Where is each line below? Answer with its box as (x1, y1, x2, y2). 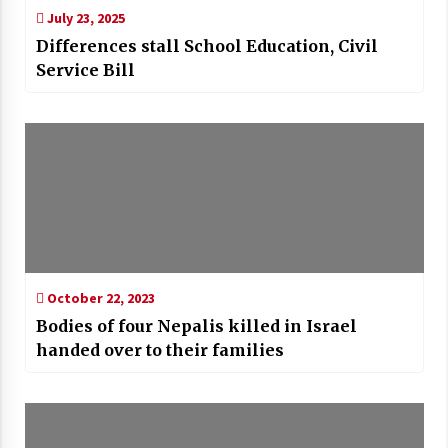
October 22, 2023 (43, 289, 155, 308)
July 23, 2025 (43, 9, 125, 28)
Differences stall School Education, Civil (35, 36, 378, 57)
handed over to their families (35, 340, 284, 361)
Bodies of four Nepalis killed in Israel (35, 316, 357, 337)
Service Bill (35, 60, 135, 81)
